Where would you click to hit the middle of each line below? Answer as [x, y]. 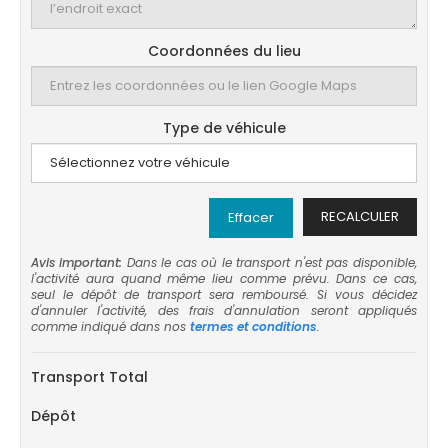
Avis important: [76, 262]
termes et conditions [253, 326]
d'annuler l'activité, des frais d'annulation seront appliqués [224, 310]
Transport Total [89, 377]
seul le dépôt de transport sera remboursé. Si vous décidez [224, 294]
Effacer [251, 217]
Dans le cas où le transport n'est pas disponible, [269, 262]
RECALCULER [360, 216]
